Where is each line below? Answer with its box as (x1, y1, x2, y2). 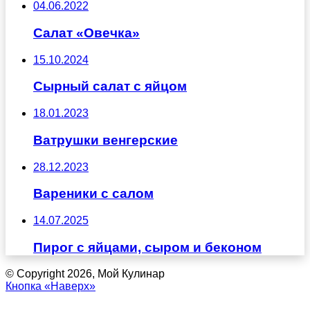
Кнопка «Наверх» (6, 280, 95, 293)
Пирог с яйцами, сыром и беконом (33, 239, 262, 255)
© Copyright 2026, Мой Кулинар (6, 268, 165, 280)
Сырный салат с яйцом (33, 79, 187, 94)
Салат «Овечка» (33, 25, 140, 40)
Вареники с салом (33, 186, 154, 201)
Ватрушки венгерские (33, 132, 178, 147)
